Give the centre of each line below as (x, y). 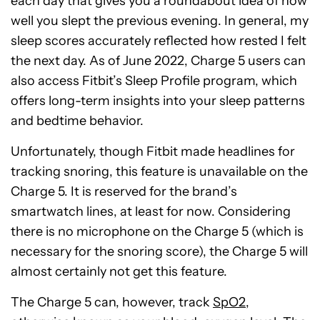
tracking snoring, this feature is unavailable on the (159, 172)
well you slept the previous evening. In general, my (160, 21)
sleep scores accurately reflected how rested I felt (159, 41)
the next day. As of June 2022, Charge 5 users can (158, 61)
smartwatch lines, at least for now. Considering (151, 212)
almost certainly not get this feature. (119, 272)
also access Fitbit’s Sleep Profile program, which (154, 81)
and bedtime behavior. (77, 121)
